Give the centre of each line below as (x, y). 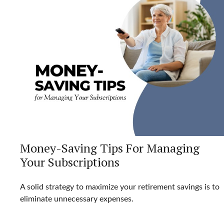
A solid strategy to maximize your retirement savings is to (120, 187)
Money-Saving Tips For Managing (110, 148)
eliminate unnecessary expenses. (77, 199)
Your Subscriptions (70, 162)
